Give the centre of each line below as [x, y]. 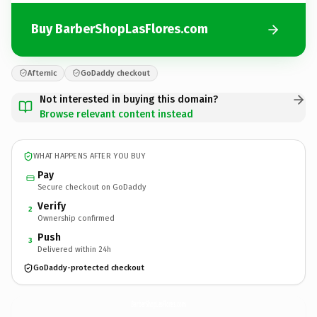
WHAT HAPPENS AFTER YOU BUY [90, 156]
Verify [52, 206]
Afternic [42, 73]
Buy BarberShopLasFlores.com [120, 29]
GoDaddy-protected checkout [89, 268]
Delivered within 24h [74, 249]
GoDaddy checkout [115, 73]
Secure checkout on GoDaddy [92, 187]
